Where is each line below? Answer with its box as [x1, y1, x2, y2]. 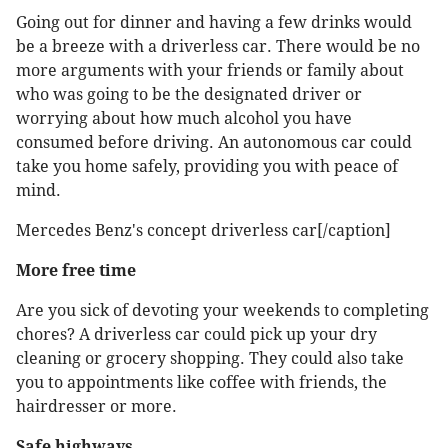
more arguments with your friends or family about [16, 61, 404, 81]
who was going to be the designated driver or [16, 85, 362, 105]
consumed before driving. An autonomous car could [16, 133, 412, 153]
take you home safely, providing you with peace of [16, 157, 398, 177]
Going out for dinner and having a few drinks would [16, 13, 412, 33]
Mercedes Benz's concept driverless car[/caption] [16, 221, 391, 241]
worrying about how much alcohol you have [16, 109, 352, 129]
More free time [16, 261, 136, 281]
